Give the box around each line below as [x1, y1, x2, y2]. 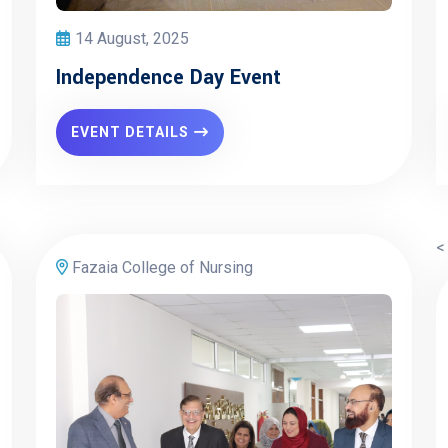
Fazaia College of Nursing [68, 258, 253, 277]
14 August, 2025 [75, 29, 189, 48]
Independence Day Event [56, 63, 281, 92]
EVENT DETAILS [71, 124, 189, 140]
